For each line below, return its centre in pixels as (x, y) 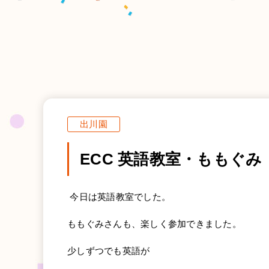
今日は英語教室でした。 (119, 197)
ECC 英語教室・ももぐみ (171, 159)
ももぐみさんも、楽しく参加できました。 (154, 224)
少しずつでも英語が (109, 251)
